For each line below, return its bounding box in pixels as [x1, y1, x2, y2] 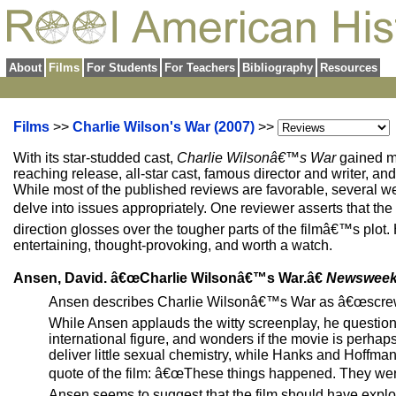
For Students [87, 61, 157, 74]
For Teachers [164, 61, 235, 74]
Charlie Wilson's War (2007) [72, 119, 255, 134]
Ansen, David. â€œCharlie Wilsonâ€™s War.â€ [13, 270, 326, 286]
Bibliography [242, 61, 313, 74]
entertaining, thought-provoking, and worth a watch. [13, 238, 332, 253]
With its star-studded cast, [13, 150, 177, 165]
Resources [320, 61, 377, 74]
